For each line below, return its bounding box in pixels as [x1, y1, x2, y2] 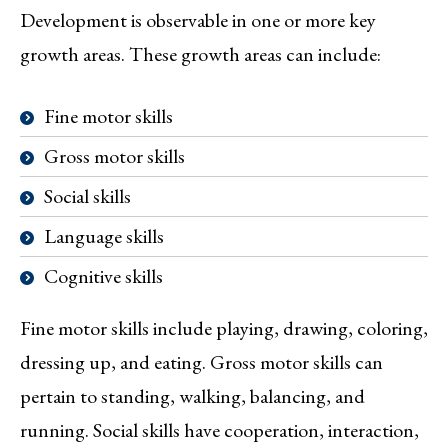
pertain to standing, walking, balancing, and [20, 383, 365, 410]
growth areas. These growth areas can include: [20, 41, 381, 68]
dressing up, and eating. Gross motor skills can [20, 349, 383, 376]
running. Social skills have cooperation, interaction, [20, 417, 419, 444]
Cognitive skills [44, 263, 163, 290]
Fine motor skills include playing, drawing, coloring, [20, 315, 428, 342]
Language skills [44, 223, 164, 250]
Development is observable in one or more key [20, 7, 376, 34]
